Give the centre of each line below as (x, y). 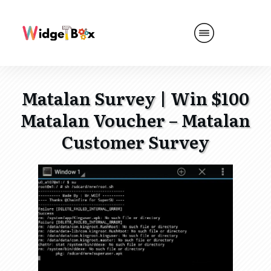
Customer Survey (135, 141)
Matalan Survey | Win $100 (135, 98)
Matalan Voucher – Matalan (135, 119)
